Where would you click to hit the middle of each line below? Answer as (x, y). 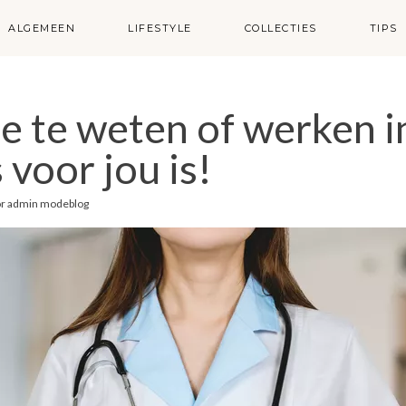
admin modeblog (48, 203)
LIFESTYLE (160, 29)
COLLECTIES (280, 29)
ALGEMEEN (42, 29)
